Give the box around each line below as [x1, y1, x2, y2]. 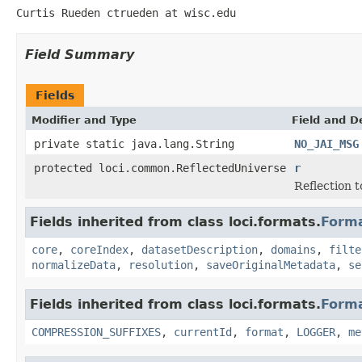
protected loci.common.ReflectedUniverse [34, 161, 286, 175]
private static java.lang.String [34, 137, 234, 150]
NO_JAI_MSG [294, 137, 359, 150]
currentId [174, 325, 232, 339]
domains [271, 242, 316, 256]
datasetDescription [141, 242, 258, 256]
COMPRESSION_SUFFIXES [32, 325, 161, 339]
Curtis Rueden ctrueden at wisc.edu [16, 6, 236, 19]
